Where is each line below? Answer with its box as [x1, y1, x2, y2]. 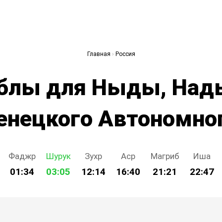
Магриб [150, 151, 179, 161]
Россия [115, 51, 135, 57]
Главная [87, 51, 111, 57]
